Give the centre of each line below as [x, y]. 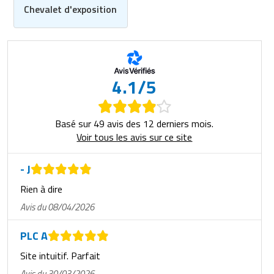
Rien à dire [41, 189]
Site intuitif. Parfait [60, 256]
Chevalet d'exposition [71, 9]
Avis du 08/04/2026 [57, 207]
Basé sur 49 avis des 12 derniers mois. [135, 124]
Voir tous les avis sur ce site [135, 137]
